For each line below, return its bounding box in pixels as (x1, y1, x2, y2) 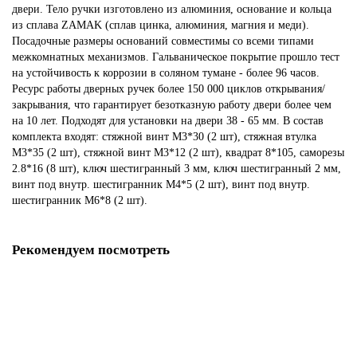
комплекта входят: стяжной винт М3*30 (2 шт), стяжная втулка (12, 130, 316, 143)
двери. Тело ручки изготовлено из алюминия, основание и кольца (12, 2, 331, 15)
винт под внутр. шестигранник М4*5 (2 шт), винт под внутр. (12, 178, 310, 190)
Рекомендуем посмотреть (12, 241, 170, 257)
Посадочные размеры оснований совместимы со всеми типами (12, 34, 314, 47)
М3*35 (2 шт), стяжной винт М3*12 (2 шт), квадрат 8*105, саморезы (12, 146, 344, 159)
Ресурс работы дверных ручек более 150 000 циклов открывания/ (12, 82, 325, 95)
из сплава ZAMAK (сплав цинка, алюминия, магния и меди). (12, 18, 309, 31)
